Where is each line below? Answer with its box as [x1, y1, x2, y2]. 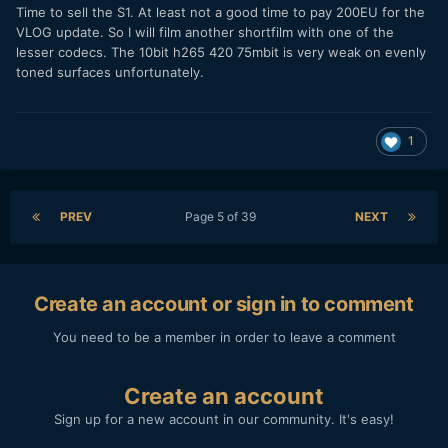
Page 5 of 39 [185, 208, 262, 224]
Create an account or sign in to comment [34, 291, 414, 316]
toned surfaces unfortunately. [16, 63, 204, 80]
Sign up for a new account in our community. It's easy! [54, 410, 394, 427]
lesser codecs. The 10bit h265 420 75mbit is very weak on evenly [16, 43, 426, 60]
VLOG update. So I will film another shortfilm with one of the [16, 23, 394, 40]
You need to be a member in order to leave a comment [52, 328, 396, 345]
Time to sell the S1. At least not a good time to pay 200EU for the [16, 3, 425, 20]
